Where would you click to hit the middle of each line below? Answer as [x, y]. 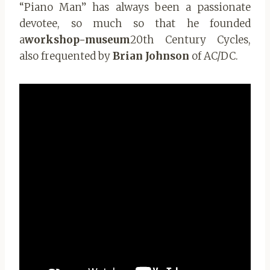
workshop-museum [77, 39]
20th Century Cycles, [190, 39]
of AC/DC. [214, 56]
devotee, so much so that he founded [135, 23]
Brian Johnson [151, 56]
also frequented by [66, 56]
